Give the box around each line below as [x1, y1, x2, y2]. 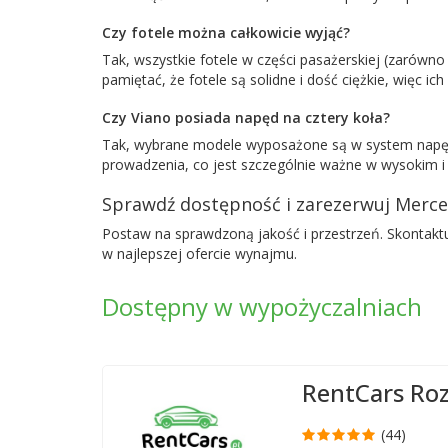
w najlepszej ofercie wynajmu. [102, 243, 297, 263]
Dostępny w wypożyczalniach [102, 289, 422, 323]
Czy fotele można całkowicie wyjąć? [102, 22, 350, 42]
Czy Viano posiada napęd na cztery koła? [102, 107, 390, 127]
